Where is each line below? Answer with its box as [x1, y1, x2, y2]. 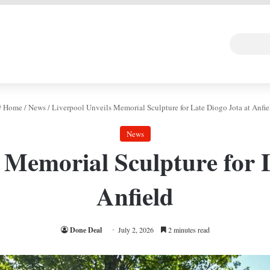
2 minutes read [166, 225, 210, 234]
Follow [182, 39, 202, 48]
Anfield [96, 178, 174, 214]
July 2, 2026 [118, 225, 154, 234]
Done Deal [69, 225, 102, 235]
